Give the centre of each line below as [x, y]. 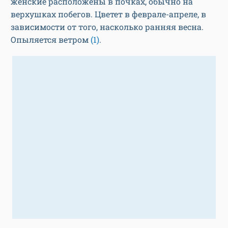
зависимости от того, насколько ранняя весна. [107, 27]
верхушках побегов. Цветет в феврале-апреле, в [108, 14]
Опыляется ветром [51, 40]
